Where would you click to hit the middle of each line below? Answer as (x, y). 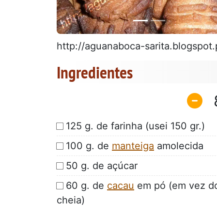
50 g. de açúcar (102, 165)
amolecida (179, 146)
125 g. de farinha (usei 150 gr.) (135, 126)
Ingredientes (95, 72)
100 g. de (89, 146)
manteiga (133, 146)
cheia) (71, 200)
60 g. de (86, 185)
